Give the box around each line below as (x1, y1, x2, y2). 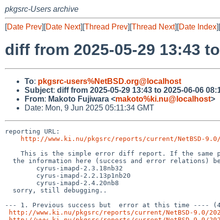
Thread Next (132, 23, 175, 31)
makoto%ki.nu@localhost (115, 94, 211, 103)
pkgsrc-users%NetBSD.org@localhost (38, 77, 181, 85)
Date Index (179, 23, 217, 31)
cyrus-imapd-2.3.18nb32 (5, 164, 36, 172)
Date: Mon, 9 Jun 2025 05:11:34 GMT (25, 103, 154, 112)
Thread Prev (84, 23, 128, 31)
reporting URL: (5, 127, 60, 135)
